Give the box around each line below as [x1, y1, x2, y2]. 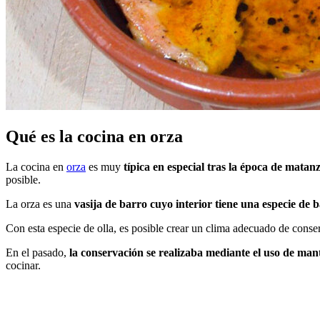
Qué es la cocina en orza [6, 127, 183, 146]
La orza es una [6, 198, 74, 211]
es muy [86, 161, 124, 174]
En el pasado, [6, 246, 69, 259]
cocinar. [6, 259, 41, 272]
